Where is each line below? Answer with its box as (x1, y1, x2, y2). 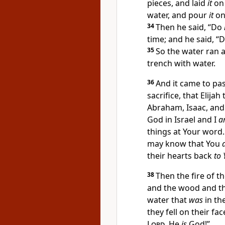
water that (147, 194, 189, 205)
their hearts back (147, 150, 214, 161)
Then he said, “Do (156, 22, 224, 33)
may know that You (147, 138, 222, 149)
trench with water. (147, 58, 215, 69)
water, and (147, 10, 188, 21)
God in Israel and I (147, 114, 218, 125)
